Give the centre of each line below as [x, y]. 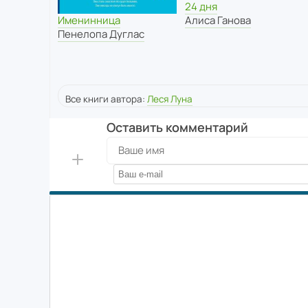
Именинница [89, 20]
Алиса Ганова [218, 20]
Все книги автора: [106, 99]
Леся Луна [170, 99]
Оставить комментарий [177, 128]
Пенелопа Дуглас [101, 34]
